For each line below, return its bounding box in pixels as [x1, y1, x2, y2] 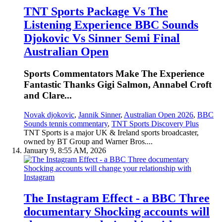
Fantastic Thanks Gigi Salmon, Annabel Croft [24, 79, 212, 90]
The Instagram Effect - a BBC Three [24, 191, 210, 205]
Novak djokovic [24, 110, 74, 119]
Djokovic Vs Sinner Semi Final [24, 32, 180, 45]
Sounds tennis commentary [24, 119, 108, 128]
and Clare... [24, 90, 72, 101]
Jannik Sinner [78, 110, 120, 119]
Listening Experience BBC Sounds [24, 18, 198, 32]
